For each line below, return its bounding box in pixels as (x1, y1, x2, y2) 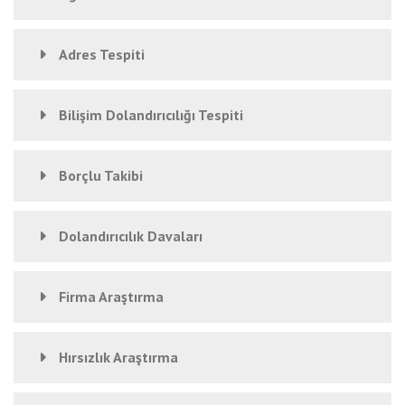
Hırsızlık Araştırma (59, 348, 178, 366)
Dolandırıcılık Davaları (59, 227, 202, 245)
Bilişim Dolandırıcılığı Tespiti (59, 106, 243, 124)
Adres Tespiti (59, 45, 145, 63)
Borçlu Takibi (59, 166, 143, 184)
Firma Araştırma (59, 287, 164, 306)
